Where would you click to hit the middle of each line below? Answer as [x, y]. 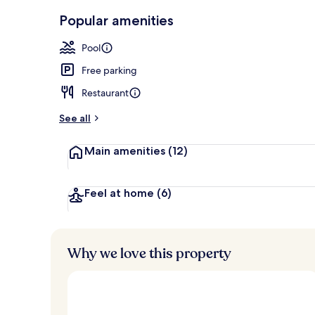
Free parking [109, 70]
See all [75, 118]
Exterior [277, 15]
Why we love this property [149, 253]
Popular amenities [116, 20]
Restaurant [105, 92]
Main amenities [126, 150]
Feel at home [121, 193]
